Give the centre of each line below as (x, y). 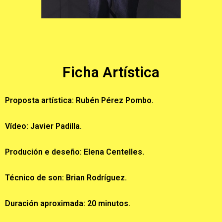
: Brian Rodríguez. (94, 178)
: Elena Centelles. (112, 152)
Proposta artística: (40, 101)
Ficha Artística (111, 72)
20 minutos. (108, 204)
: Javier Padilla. (54, 126)
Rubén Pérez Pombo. (115, 101)
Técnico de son (33, 178)
